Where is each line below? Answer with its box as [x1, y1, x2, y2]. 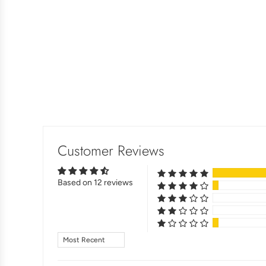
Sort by [57, 232, 84, 243]
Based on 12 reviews [58, 178, 133, 188]
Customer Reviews [58, 140, 164, 161]
